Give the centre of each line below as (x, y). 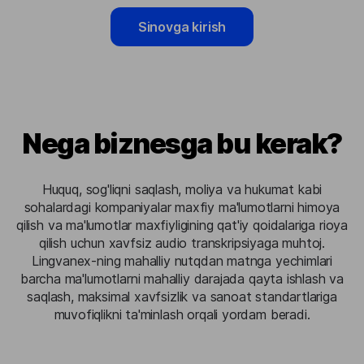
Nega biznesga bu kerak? (182, 143)
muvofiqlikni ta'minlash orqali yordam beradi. (182, 314)
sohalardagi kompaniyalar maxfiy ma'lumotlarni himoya (182, 207)
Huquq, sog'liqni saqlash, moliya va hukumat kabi (182, 189)
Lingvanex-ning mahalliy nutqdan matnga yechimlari (182, 261)
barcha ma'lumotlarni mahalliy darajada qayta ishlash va (182, 279)
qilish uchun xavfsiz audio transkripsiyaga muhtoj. (182, 243)
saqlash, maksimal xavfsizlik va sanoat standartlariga (182, 297)
